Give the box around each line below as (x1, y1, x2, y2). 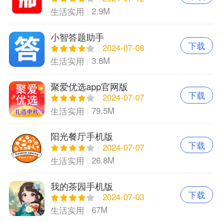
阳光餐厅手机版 (50, 129, 113, 143)
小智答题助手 (50, 30, 104, 43)
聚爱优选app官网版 (50, 79, 128, 93)
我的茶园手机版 (50, 179, 113, 192)
